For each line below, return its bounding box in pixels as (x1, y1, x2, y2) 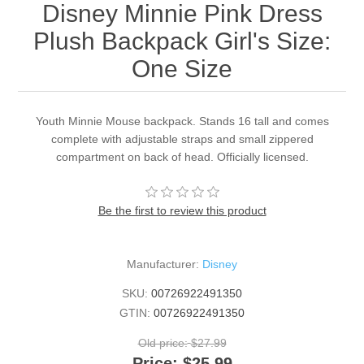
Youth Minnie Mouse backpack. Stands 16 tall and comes (35, 115, 329, 128)
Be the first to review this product (97, 204, 266, 218)
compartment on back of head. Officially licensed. (55, 150, 309, 164)
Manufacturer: (127, 258, 199, 271)
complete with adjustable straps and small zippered (50, 132, 314, 146)
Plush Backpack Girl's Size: (33, 28, 331, 55)
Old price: (137, 336, 188, 350)
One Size (132, 55, 232, 83)
